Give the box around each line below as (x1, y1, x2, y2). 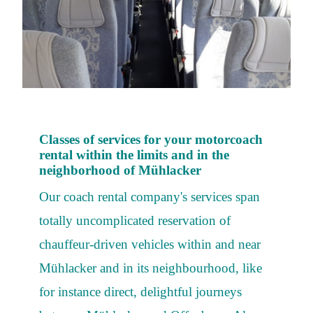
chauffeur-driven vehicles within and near (39, 237, 261, 252)
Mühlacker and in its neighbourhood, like (39, 261, 262, 276)
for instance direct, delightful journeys (39, 284, 242, 300)
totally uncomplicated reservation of (39, 213, 231, 228)
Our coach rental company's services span (39, 189, 260, 205)
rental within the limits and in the (39, 147, 229, 163)
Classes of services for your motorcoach (39, 132, 263, 147)
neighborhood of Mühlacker (39, 163, 201, 178)
